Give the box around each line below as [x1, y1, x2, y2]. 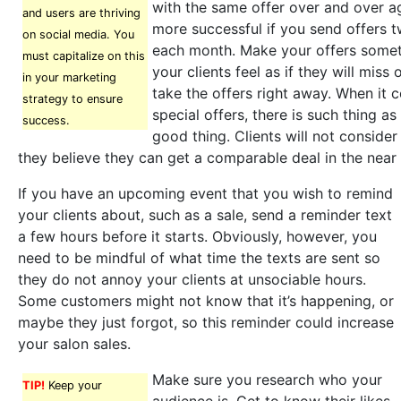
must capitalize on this [22, 49, 145, 63]
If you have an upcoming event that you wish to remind [18, 184, 393, 202]
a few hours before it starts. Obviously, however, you [18, 227, 377, 245]
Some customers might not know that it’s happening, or [18, 292, 394, 310]
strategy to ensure [22, 92, 123, 106]
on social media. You [22, 28, 134, 41]
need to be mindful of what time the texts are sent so [18, 249, 380, 267]
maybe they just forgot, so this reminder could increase [18, 313, 394, 331]
